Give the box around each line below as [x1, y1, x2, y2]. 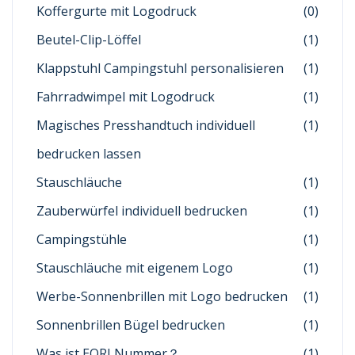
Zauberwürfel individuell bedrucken [36, 202, 247, 219]
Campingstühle [36, 231, 127, 248]
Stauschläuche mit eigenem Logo [36, 259, 233, 277]
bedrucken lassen [36, 145, 141, 162]
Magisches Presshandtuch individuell [36, 116, 255, 134]
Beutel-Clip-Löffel [36, 31, 141, 48]
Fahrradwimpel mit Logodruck [36, 88, 215, 105]
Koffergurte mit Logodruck [36, 2, 197, 20]
